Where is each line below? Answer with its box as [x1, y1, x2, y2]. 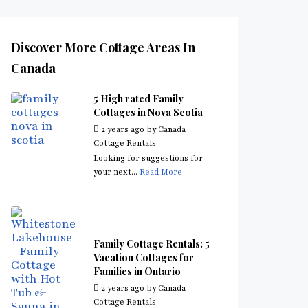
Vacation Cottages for [93, 251, 194, 264]
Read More [140, 166, 182, 177]
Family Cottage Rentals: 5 [93, 237, 210, 250]
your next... [93, 166, 140, 177]
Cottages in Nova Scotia [93, 106, 203, 119]
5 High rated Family [93, 92, 184, 105]
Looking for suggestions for [93, 153, 203, 164]
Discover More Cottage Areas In [11, 39, 195, 56]
